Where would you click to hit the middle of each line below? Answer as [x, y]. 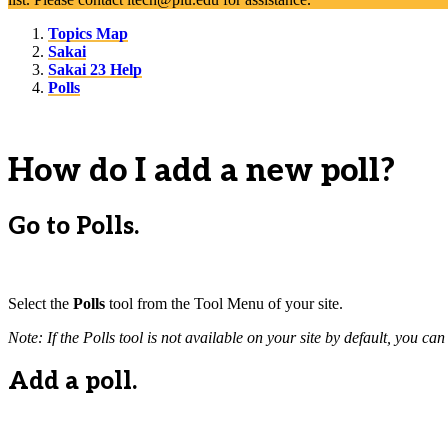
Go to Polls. [73, 226]
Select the [40, 303]
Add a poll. [72, 381]
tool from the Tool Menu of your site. [224, 303]
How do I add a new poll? [201, 171]
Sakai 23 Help [95, 69]
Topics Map [88, 33]
